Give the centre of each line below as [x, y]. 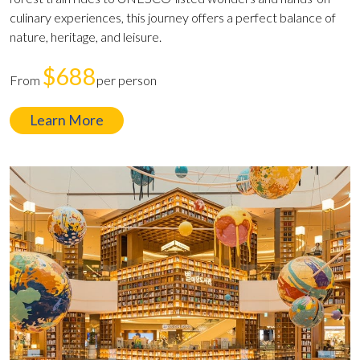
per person [127, 80]
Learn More [67, 120]
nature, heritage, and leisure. [86, 36]
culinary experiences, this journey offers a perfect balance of [173, 17]
